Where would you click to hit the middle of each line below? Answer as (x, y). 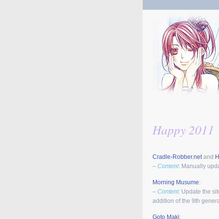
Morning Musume (176, 182)
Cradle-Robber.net (177, 157)
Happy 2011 (183, 130)
